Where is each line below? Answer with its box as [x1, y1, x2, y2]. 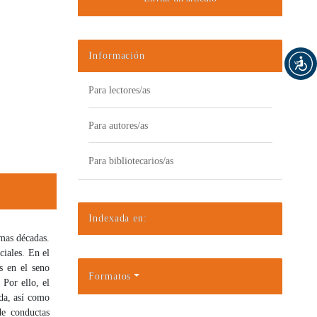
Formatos [88, 270, 132, 282]
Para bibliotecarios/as [88, 155, 174, 166]
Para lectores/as [88, 84, 151, 96]
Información [88, 50, 146, 61]
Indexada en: [88, 212, 147, 224]
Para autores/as [88, 120, 149, 131]
